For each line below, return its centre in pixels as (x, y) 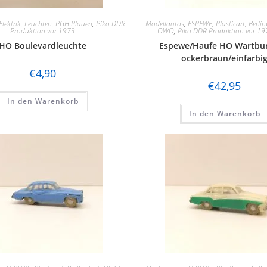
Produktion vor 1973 (43, 30)
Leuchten (38, 23)
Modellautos (165, 23)
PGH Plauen (74, 23)
